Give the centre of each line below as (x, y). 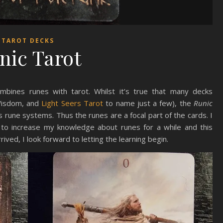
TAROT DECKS (28, 41)
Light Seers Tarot (72, 103)
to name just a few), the (148, 103)
